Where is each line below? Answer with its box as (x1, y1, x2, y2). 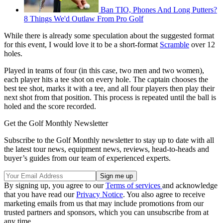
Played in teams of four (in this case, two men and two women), (4, 66, 204, 75)
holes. (4, 49, 22, 58)
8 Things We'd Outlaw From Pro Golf (24, 14, 143, 23)
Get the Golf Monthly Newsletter (4, 118, 108, 127)
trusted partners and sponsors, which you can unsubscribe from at (4, 208, 209, 217)
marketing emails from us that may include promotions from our (4, 199, 204, 208)
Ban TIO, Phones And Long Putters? (101, 5, 217, 14)
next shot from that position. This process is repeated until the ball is (4, 93, 216, 102)
